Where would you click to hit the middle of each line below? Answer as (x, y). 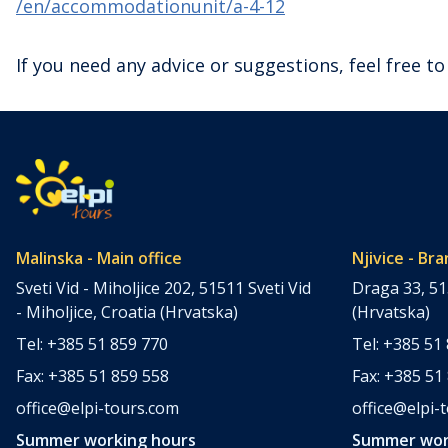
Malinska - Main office (99, 257)
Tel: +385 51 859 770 (92, 343)
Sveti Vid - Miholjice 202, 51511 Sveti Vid (163, 287)
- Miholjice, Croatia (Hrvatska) (127, 311)
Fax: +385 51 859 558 (92, 375)
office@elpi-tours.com (97, 407)
